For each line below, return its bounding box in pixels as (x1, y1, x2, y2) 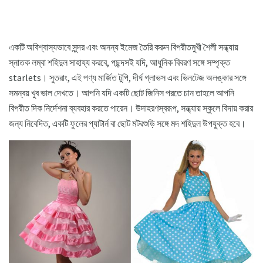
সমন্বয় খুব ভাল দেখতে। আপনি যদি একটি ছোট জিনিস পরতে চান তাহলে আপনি (9, 86, 234, 99)
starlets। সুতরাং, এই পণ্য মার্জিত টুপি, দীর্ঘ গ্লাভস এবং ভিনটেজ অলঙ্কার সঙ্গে (9, 71, 247, 83)
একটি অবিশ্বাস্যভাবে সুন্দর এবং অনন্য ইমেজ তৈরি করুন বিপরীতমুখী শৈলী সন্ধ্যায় (9, 41, 238, 53)
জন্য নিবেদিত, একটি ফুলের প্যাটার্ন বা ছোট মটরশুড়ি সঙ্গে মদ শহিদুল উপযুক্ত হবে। (9, 117, 246, 129)
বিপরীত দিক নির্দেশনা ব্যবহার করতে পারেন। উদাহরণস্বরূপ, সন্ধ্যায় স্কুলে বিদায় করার (9, 102, 253, 114)
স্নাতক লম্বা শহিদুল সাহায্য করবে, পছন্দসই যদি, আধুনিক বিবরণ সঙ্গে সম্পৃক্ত (9, 56, 230, 68)
